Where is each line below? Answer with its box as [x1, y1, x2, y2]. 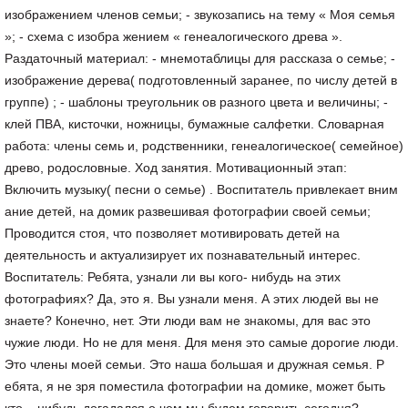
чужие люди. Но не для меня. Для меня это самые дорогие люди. [5, 335, 399, 350]
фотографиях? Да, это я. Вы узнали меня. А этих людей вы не [5, 291, 379, 306]
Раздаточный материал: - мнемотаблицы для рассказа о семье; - [5, 51, 395, 66]
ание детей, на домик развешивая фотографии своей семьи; [5, 204, 371, 219]
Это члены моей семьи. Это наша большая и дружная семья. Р [5, 357, 384, 372]
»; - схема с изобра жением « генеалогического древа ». [5, 29, 342, 44]
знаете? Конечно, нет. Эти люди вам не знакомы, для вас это [5, 313, 371, 328]
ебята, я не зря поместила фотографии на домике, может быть [5, 379, 385, 393]
